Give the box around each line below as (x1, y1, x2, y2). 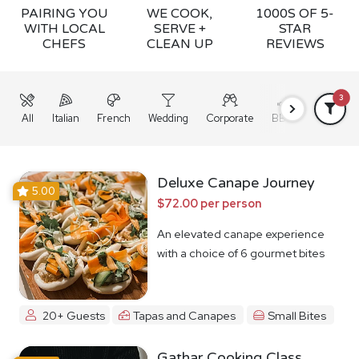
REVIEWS (265, 36, 325, 52)
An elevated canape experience (157, 226, 325, 241)
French (97, 111, 131, 125)
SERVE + (153, 21, 206, 37)
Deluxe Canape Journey (157, 174, 315, 192)
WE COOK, (147, 6, 212, 22)
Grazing (313, 111, 350, 125)
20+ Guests (42, 307, 105, 323)
